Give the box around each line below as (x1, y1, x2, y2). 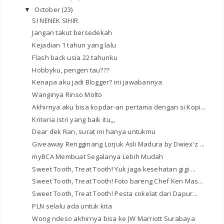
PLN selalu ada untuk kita (32, 201, 112, 210)
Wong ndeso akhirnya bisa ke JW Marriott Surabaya (32, 213, 195, 223)
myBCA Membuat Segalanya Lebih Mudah (32, 151, 163, 161)
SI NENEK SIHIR (32, 15, 78, 25)
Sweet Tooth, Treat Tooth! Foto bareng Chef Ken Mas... (32, 176, 203, 186)
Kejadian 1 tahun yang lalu (32, 40, 116, 50)
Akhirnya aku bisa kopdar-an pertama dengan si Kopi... (32, 102, 206, 111)
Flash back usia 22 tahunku (32, 52, 118, 62)
